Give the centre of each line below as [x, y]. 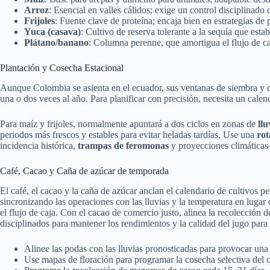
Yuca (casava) [52, 31]
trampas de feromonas [123, 145]
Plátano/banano [56, 42]
